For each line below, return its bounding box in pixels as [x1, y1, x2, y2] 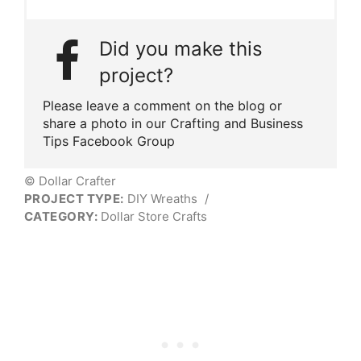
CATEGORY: [24, 208, 98, 224]
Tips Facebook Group [43, 132, 175, 149]
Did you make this [99, 36, 263, 60]
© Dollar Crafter [24, 172, 116, 189]
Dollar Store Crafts [98, 208, 208, 224]
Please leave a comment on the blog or [43, 97, 282, 114]
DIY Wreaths [123, 190, 201, 206]
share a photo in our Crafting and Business [43, 114, 303, 131]
